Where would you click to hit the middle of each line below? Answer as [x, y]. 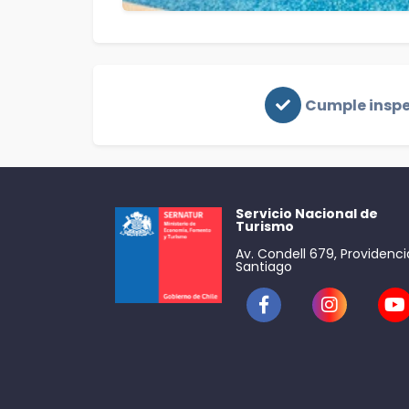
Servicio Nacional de [306, 214]
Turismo [264, 226]
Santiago [263, 267]
